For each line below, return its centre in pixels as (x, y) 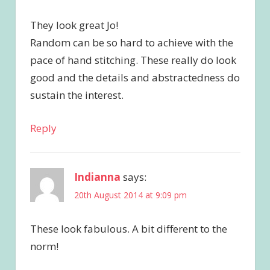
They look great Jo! (74, 25)
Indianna (97, 177)
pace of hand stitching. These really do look (133, 60)
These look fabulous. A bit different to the (128, 229)
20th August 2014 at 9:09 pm (130, 195)
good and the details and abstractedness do (135, 78)
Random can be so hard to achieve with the (131, 43)
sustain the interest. (77, 95)
